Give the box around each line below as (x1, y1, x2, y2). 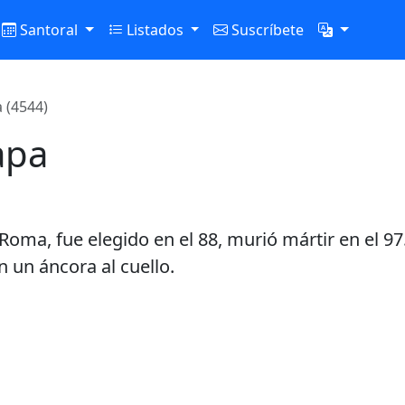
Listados (122, 20, 187, 40)
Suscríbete (228, 20, 305, 40)
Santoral (15, 20, 81, 40)
